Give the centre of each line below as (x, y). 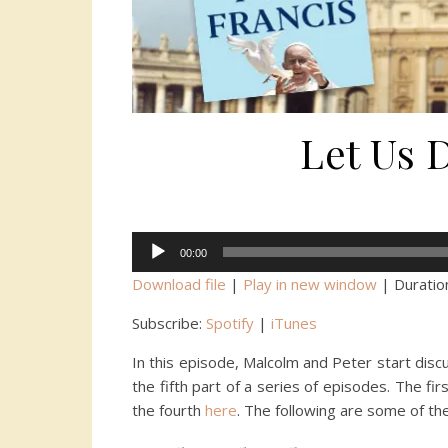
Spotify (230, 323)
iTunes (294, 323)
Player (153, 267)
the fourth (168, 410)
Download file (179, 284)
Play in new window (310, 284)
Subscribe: (169, 323)
